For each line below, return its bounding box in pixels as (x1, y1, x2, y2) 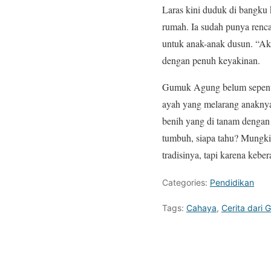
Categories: (162, 177, 210, 188)
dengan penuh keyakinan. (162, 54, 260, 67)
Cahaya (186, 203, 217, 214)
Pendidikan (210, 177, 254, 188)
